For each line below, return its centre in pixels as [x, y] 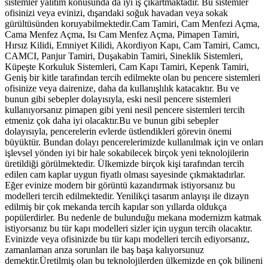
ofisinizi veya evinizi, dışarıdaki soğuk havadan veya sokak [116, 13]
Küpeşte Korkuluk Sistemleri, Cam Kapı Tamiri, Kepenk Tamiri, [127, 66]
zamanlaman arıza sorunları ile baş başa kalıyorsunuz [104, 249]
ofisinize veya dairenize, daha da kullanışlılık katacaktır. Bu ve [122, 88]
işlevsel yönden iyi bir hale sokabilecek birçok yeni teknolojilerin [127, 153]
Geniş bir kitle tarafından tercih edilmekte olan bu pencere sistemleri [133, 77]
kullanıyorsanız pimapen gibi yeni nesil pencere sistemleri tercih [125, 109]
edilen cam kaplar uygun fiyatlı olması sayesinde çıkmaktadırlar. [125, 174]
